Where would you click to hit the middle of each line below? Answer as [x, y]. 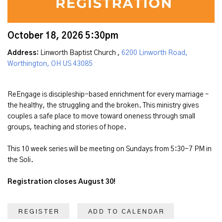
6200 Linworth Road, [155, 53]
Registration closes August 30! [61, 182]
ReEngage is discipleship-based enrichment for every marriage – [108, 94]
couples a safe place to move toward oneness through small [101, 116]
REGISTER [39, 212]
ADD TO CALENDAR [126, 212]
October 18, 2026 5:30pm [63, 36]
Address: [23, 53]
